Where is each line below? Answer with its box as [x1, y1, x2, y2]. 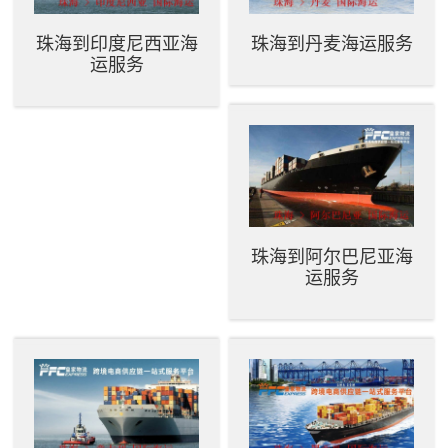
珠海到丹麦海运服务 [250, 33, 413, 54]
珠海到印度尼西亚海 [35, 33, 198, 54]
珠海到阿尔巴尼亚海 [250, 246, 413, 267]
